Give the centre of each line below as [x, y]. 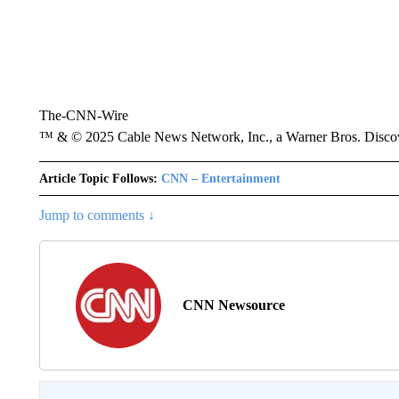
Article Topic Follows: [98, 179]
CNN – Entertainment [220, 179]
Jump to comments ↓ [97, 215]
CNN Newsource [233, 305]
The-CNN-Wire [83, 115]
